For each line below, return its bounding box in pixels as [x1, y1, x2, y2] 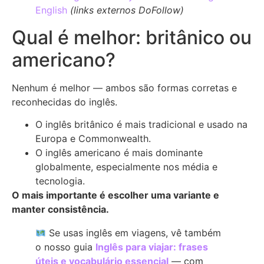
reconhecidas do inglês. [12, 95, 117, 108]
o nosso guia [35, 241, 95, 253]
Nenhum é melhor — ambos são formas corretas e [12, 81, 237, 94]
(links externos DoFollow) [70, 4, 184, 16]
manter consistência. [12, 203, 109, 216]
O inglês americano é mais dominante [35, 147, 203, 159]
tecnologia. [35, 175, 85, 187]
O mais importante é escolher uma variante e [12, 189, 219, 202]
